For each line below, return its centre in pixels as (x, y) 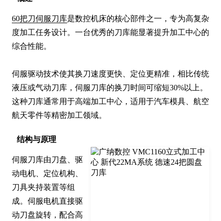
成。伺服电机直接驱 (47, 201)
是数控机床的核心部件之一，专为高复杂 (138, 19)
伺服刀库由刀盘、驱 (47, 160)
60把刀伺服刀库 (39, 19)
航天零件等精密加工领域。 (59, 115)
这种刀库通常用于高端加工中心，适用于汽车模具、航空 (110, 102)
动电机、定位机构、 (47, 174)
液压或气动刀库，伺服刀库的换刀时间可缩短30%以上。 (110, 88)
